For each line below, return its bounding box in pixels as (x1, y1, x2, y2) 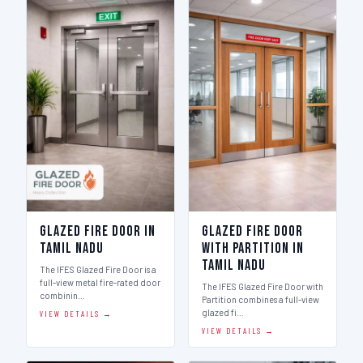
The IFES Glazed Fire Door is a (40, 264, 156, 275)
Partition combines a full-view (202, 294, 319, 305)
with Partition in (202, 240, 304, 257)
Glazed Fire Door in (40, 223, 156, 240)
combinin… (40, 290, 85, 301)
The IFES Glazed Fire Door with (202, 281, 323, 292)
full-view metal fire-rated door (40, 277, 160, 288)
